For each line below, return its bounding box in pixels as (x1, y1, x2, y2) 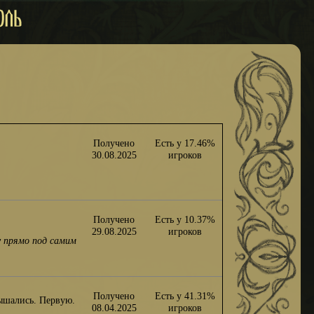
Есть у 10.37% (155, 213, 216, 225)
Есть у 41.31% (155, 289, 216, 301)
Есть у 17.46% (155, 137, 216, 149)
